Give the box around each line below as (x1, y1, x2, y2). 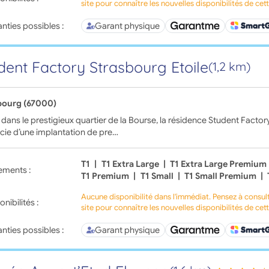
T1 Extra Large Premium (169, 158, 267, 169)
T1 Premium (81, 170, 130, 181)
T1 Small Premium (184, 170, 256, 181)
